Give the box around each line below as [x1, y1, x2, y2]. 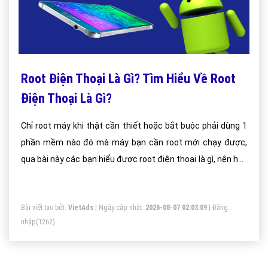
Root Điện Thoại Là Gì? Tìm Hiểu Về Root [21, 71, 236, 86]
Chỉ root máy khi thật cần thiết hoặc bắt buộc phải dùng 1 [21, 121, 247, 130]
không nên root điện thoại [21, 171, 119, 181]
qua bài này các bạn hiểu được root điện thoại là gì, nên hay [21, 154, 247, 164]
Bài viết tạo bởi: [21, 203, 68, 212]
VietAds [68, 203, 93, 212]
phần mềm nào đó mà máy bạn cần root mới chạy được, [21, 138, 247, 147]
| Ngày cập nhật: [93, 203, 145, 212]
